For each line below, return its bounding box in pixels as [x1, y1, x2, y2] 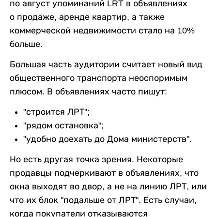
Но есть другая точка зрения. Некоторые [10, 155, 183, 164]
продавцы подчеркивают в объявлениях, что [10, 168, 199, 178]
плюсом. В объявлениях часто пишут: [10, 87, 167, 96]
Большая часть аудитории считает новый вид [10, 60, 202, 69]
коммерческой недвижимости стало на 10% [10, 26, 195, 35]
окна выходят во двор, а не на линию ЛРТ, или [10, 182, 207, 191]
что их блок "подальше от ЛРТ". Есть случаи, [10, 195, 197, 205]
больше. [10, 39, 43, 49]
